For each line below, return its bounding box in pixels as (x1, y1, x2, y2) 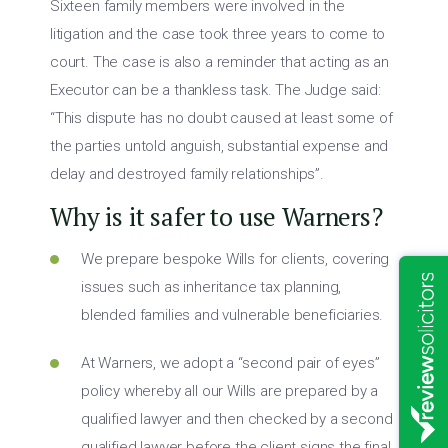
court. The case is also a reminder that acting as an (50, 53, 390, 71)
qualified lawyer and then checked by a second (81, 410, 393, 428)
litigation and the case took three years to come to (50, 25, 386, 43)
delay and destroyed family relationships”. (50, 165, 324, 183)
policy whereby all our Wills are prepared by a (81, 382, 379, 400)
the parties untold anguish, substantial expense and (50, 137, 389, 155)
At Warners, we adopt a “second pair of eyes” (81, 354, 380, 372)
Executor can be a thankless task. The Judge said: (50, 81, 381, 99)
